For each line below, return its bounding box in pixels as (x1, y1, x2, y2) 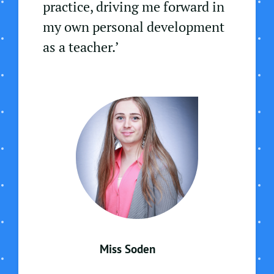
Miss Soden (100, 242, 155, 257)
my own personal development (43, 18, 224, 36)
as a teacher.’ (43, 38, 119, 56)
